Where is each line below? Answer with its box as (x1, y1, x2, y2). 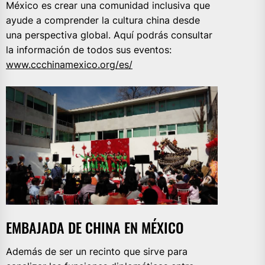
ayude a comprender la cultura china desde (6, 14, 200, 27)
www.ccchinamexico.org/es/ (6, 59, 132, 71)
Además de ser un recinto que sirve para (6, 245, 188, 258)
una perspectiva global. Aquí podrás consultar (6, 29, 212, 41)
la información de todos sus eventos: (6, 44, 172, 56)
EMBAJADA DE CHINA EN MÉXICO (6, 216, 184, 238)
